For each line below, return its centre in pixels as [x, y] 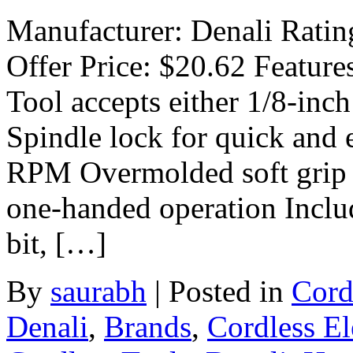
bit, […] [56, 243]
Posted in [230, 292]
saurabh [98, 292]
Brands [148, 327]
